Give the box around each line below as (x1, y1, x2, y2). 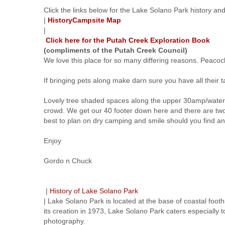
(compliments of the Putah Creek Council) (44, 46, 187, 54)
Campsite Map (72, 16, 121, 24)
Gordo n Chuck (44, 156, 92, 165)
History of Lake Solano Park (50, 186, 138, 195)
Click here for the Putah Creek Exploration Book (46, 36, 210, 44)
